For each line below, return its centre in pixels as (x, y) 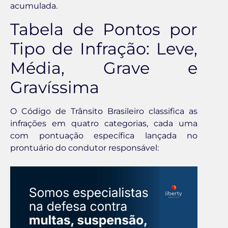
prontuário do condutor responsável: (84, 148)
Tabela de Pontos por (104, 29)
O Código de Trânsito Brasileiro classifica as (104, 111)
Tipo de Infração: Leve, (104, 48)
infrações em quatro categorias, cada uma (104, 123)
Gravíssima (55, 87)
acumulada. (34, 6)
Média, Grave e (104, 68)
